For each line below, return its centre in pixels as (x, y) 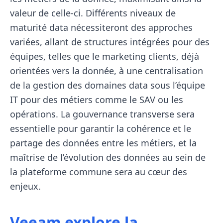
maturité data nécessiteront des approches (101, 28)
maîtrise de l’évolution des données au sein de (108, 158)
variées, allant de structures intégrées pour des (110, 42)
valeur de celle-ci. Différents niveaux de (93, 13)
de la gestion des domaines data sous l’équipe (108, 85)
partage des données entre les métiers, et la (103, 143)
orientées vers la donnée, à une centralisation (107, 71)
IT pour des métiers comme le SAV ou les (97, 100)
